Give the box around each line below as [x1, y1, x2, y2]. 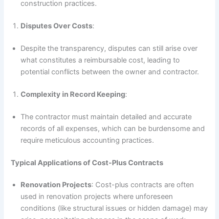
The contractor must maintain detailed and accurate [21, 112, 192, 121]
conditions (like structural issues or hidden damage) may [21, 204, 208, 213]
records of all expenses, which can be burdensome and [21, 124, 205, 133]
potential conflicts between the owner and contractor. [21, 67, 199, 76]
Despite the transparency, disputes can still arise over [21, 44, 198, 53]
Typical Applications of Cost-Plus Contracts [11, 158, 164, 167]
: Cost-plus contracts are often [91, 180, 195, 190]
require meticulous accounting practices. [21, 135, 154, 145]
